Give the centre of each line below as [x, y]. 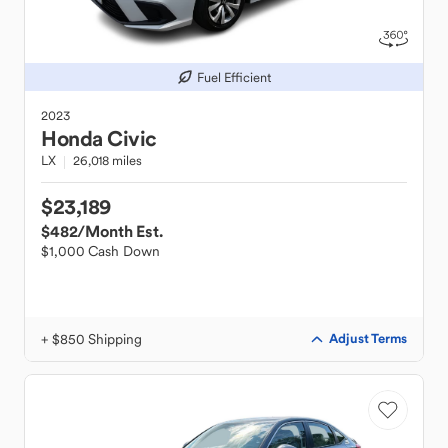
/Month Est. [120, 231]
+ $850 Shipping [91, 339]
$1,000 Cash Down [100, 251]
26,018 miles [107, 160]
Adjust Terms [368, 338]
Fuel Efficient [234, 77]
